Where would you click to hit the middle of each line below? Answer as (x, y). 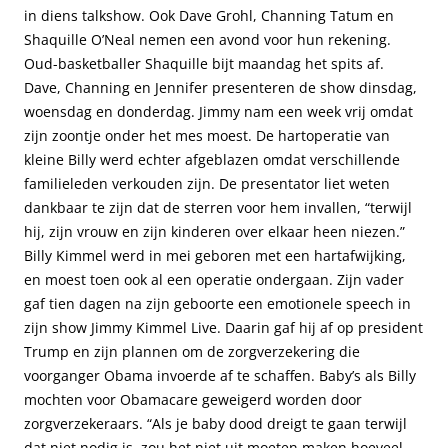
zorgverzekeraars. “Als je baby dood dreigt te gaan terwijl (215, 423)
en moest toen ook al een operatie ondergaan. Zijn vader (214, 279)
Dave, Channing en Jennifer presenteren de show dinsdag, (220, 87)
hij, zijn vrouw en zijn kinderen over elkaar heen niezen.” (214, 231)
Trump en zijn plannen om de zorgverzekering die (192, 351)
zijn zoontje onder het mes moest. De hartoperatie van (207, 135)
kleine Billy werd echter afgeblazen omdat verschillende (212, 159)
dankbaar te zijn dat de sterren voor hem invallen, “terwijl (218, 207)
